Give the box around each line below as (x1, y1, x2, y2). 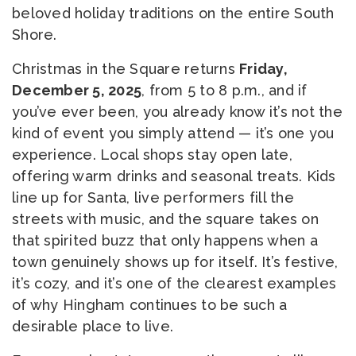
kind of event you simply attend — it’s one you (12, 125, 335, 141)
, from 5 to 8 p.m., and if (141, 82, 308, 99)
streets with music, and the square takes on (12, 211, 319, 227)
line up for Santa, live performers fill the (12, 189, 294, 206)
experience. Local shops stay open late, (12, 146, 292, 163)
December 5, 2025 (12, 82, 141, 99)
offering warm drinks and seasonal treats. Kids (12, 168, 336, 184)
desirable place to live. (12, 318, 173, 335)
